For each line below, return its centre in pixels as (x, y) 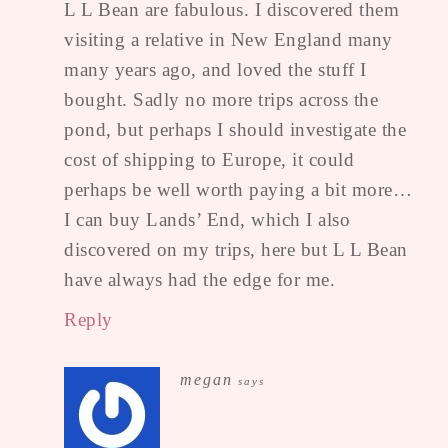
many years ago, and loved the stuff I (215, 69)
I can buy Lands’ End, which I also (207, 219)
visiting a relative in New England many (228, 39)
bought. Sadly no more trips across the (221, 99)
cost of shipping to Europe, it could (209, 159)
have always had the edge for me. (199, 279)
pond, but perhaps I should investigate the (235, 129)
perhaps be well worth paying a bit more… (238, 189)
